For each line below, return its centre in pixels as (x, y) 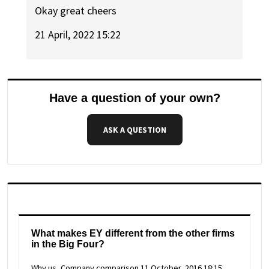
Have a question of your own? (134, 98)
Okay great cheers (76, 10)
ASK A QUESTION (134, 130)
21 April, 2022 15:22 (78, 35)
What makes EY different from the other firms (133, 233)
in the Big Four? (68, 244)
